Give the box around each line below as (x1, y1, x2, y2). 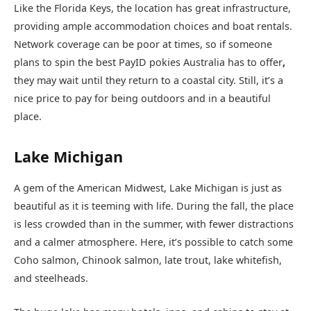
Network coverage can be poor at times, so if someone (14, 37, 272, 51)
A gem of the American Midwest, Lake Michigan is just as (14, 181, 282, 195)
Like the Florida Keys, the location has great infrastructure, (14, 1, 291, 15)
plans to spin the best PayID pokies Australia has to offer (14, 56, 283, 69)
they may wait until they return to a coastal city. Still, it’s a (14, 74, 283, 87)
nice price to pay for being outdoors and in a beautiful (14, 92, 271, 106)
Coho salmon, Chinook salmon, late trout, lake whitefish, (14, 253, 282, 267)
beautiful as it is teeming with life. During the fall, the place (14, 199, 294, 213)
